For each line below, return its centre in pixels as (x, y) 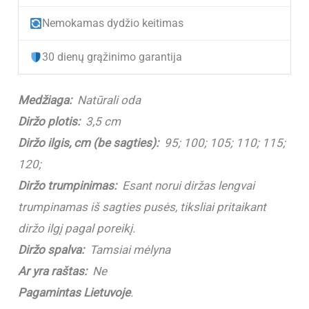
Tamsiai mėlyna (128, 249)
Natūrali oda (109, 100)
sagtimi (37, 152)
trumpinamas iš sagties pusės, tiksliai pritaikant (142, 207)
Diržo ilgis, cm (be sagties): (89, 142)
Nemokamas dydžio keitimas (113, 23)
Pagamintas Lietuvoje (74, 292)
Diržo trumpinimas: (68, 185)
